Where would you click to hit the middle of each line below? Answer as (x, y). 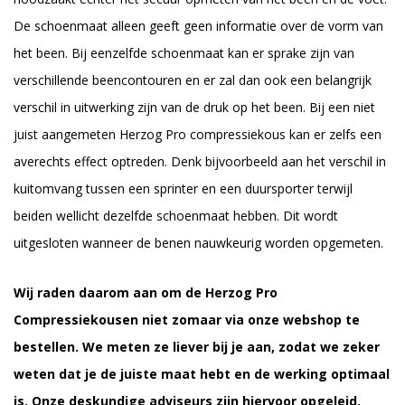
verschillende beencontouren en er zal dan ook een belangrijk (193, 80)
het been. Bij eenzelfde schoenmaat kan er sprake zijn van (184, 52)
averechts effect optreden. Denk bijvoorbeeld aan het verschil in (200, 161)
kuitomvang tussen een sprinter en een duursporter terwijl (183, 188)
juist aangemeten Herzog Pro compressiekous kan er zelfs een (198, 134)
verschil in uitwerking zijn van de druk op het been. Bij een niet (194, 107)
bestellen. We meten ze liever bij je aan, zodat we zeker (197, 346)
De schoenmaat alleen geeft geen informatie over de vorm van (198, 25)
